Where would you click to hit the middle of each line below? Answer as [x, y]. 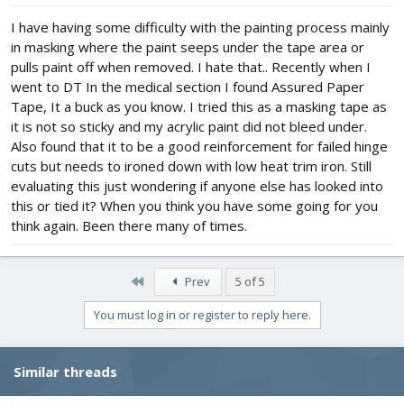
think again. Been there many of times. [129, 226]
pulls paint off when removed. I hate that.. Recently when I [191, 67]
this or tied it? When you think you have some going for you [194, 206]
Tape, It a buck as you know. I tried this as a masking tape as [199, 107]
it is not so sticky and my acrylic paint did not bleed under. [189, 127]
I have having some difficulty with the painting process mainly [200, 28]
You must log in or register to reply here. [202, 315]
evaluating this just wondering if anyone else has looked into [197, 186]
